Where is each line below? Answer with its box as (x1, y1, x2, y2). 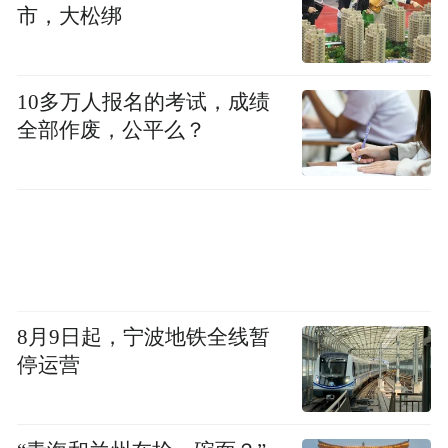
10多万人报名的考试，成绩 (17, 90, 271, 113)
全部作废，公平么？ (17, 118, 207, 141)
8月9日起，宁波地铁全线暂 (17, 326, 271, 349)
